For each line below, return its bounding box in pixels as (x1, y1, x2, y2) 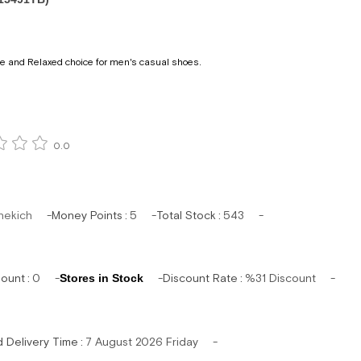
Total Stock (156, 208, 216, 222)
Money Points (52, 208, 122, 222)
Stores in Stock (60, 272, 143, 285)
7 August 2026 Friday (85, 334, 198, 348)
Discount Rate (163, 272, 238, 285)
